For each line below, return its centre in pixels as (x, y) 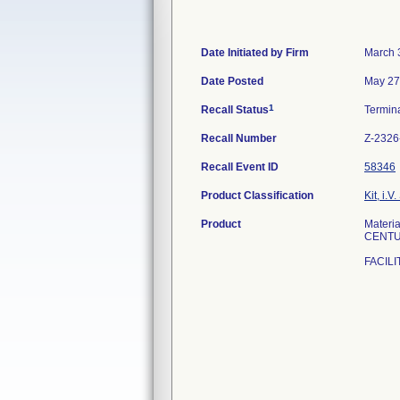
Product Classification (257, 196)
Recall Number (239, 138)
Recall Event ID (240, 167)
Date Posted (232, 81)
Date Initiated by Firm (255, 53)
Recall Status (235, 110)
